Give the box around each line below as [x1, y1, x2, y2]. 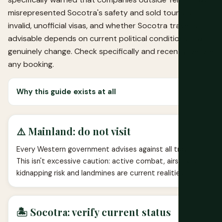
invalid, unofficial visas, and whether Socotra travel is [8, 20, 198, 31]
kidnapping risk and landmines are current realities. [16, 167, 185, 178]
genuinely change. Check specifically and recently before [8, 46, 214, 56]
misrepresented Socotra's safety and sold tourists [8, 7, 192, 18]
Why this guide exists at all [16, 86, 116, 97]
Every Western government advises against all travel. [16, 144, 195, 154]
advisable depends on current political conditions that [8, 33, 206, 44]
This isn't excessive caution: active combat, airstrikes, [16, 156, 198, 166]
